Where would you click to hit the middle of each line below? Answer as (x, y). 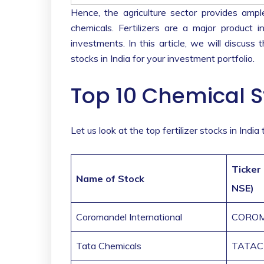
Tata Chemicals (109, 246)
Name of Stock (110, 179)
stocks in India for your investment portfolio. (163, 59)
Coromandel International (129, 217)
